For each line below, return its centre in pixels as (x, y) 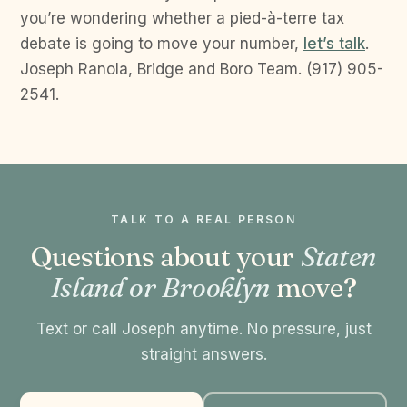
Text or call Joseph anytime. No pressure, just (203, 329)
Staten (338, 257)
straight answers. (203, 355)
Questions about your (166, 257)
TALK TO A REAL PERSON (203, 220)
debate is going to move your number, (162, 44)
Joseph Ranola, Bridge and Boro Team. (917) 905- (202, 69)
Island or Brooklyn (160, 288)
